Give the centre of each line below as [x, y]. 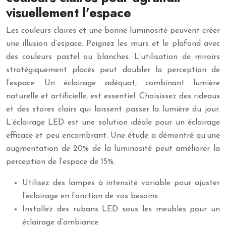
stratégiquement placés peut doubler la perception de [113, 70]
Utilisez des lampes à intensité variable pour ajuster [121, 183]
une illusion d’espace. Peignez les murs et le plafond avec [113, 44]
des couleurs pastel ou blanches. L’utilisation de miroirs [113, 57]
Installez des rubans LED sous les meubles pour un [121, 209]
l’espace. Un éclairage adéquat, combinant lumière [113, 83]
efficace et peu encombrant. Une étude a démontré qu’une [113, 136]
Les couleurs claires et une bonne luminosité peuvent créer [113, 31]
